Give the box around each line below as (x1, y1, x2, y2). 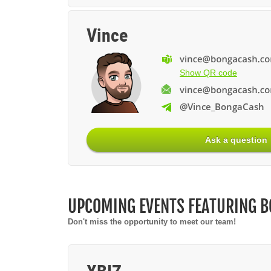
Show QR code (180, 68, 237, 78)
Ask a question (205, 135, 268, 145)
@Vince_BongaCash (180, 100, 264, 113)
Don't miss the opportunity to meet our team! (68, 217, 236, 226)
